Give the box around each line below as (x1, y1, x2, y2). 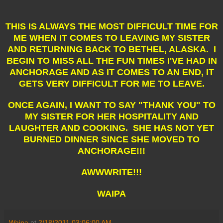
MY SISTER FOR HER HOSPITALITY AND (24, 111, 199, 121)
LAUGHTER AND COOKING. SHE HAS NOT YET (9, 122, 214, 133)
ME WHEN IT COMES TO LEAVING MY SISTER (13, 32, 210, 43)
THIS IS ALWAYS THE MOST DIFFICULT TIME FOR (5, 21, 218, 31)
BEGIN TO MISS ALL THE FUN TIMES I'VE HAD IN (6, 55, 217, 66)
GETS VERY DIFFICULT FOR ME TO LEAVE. (18, 78, 205, 89)
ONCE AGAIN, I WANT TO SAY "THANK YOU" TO (7, 100, 216, 110)
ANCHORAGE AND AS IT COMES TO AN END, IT (9, 67, 214, 77)
